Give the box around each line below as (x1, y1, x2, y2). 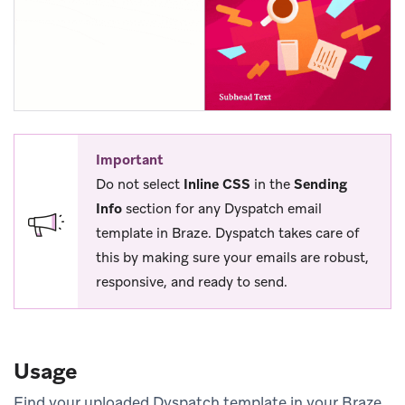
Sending (294, 175, 347, 194)
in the (250, 175, 294, 194)
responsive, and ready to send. (96, 273, 287, 292)
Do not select (96, 175, 184, 194)
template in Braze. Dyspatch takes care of (96, 224, 360, 243)
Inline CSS (184, 175, 250, 194)
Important (96, 151, 164, 170)
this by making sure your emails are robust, (96, 249, 369, 268)
